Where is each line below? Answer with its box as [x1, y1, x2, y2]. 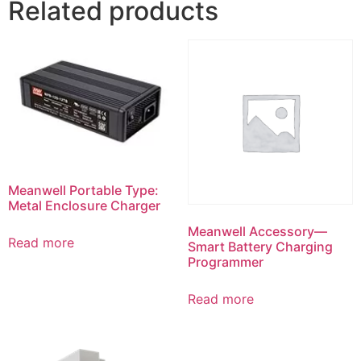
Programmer [187, 254, 263, 271]
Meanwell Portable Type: [8, 181, 159, 198]
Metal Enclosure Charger [8, 197, 160, 214]
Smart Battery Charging [187, 239, 333, 255]
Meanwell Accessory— [187, 223, 327, 240]
